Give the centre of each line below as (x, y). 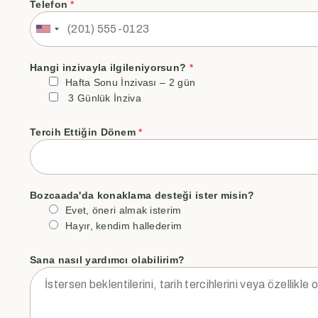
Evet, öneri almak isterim (124, 210)
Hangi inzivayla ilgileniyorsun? (110, 67)
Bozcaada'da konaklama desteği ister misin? (142, 195)
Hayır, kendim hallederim (124, 225)
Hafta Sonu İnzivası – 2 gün (131, 82)
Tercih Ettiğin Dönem (84, 132)
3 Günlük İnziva (103, 98)
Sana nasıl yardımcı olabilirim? (108, 259)
